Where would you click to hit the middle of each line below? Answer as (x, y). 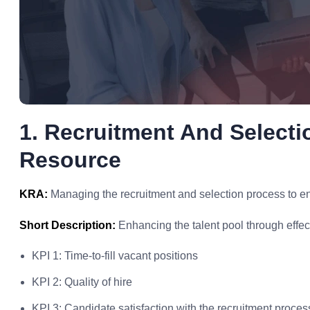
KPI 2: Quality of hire (82, 282)
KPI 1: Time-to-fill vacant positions (115, 256)
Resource (70, 160)
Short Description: (67, 225)
